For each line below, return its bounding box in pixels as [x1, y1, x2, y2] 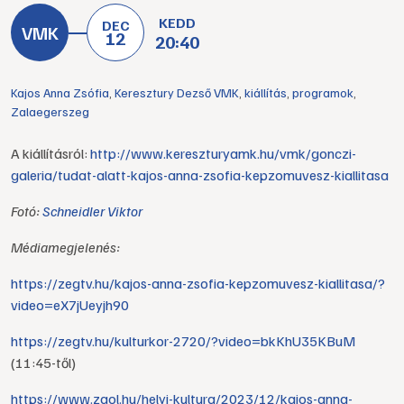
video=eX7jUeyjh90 [11, 296, 129, 314]
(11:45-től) [11, 353, 76, 372]
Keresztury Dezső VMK [115, 85, 239, 100]
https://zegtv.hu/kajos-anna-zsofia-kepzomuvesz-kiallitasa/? [11, 274, 385, 292]
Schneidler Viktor [42, 202, 142, 220]
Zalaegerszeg [11, 104, 89, 119]
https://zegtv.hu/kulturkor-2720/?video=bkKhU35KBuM [11, 332, 355, 350]
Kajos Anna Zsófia [11, 85, 109, 100]
